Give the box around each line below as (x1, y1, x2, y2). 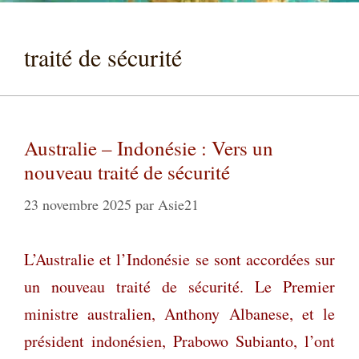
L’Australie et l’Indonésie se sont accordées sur (24, 248, 335, 270)
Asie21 (158, 194, 199, 214)
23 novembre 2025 (24, 194, 131, 214)
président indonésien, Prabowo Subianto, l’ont (24, 329, 335, 352)
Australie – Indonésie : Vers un (24, 134, 273, 161)
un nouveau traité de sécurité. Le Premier (24, 275, 335, 297)
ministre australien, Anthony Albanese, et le (24, 302, 335, 325)
